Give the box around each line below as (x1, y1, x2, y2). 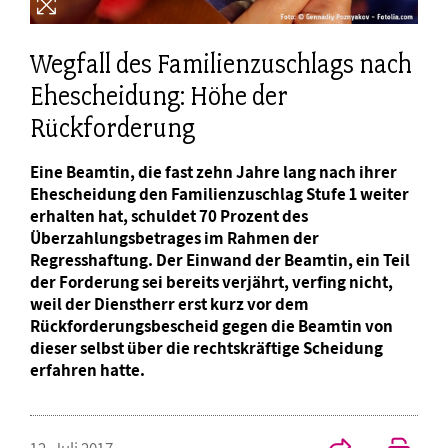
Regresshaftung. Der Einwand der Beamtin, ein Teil (30, 249, 410, 272)
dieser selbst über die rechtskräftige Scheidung (30, 337, 383, 360)
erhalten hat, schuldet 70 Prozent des (30, 205, 308, 228)
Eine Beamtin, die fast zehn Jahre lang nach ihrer (30, 161, 397, 184)
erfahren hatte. (30, 359, 145, 382)
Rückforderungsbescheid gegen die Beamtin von (30, 315, 393, 338)
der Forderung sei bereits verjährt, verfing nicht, (30, 271, 393, 294)
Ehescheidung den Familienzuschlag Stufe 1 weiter (30, 183, 409, 206)
